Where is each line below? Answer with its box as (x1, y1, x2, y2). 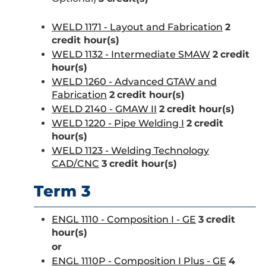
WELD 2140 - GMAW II (52, 103, 157, 115)
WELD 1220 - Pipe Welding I (52, 118, 184, 129)
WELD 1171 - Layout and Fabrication (52, 21, 223, 33)
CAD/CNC (52, 158, 99, 169)
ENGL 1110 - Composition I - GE (52, 214, 196, 225)
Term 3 (34, 182, 91, 201)
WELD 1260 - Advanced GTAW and (52, 76, 217, 87)
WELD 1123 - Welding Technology (52, 145, 209, 156)
